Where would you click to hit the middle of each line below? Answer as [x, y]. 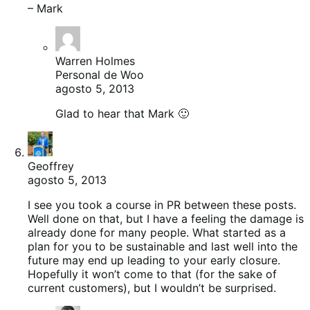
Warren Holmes [95, 61]
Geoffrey [51, 166]
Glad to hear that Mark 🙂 [122, 113]
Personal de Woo [100, 74]
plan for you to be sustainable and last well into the [163, 246]
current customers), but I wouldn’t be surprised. [152, 288]
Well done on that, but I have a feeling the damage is [166, 218]
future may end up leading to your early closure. [154, 260]
